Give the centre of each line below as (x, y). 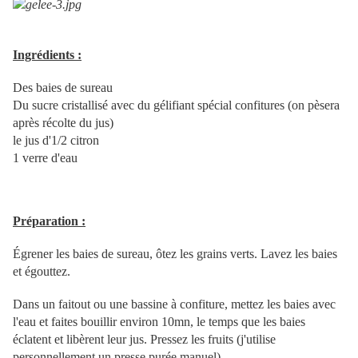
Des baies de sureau (63, 88)
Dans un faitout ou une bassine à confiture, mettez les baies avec (174, 304)
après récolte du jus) (63, 123)
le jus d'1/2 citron (56, 141)
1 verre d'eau (45, 158)
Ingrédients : (47, 55)
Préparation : (49, 221)
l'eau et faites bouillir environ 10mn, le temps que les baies (159, 322)
